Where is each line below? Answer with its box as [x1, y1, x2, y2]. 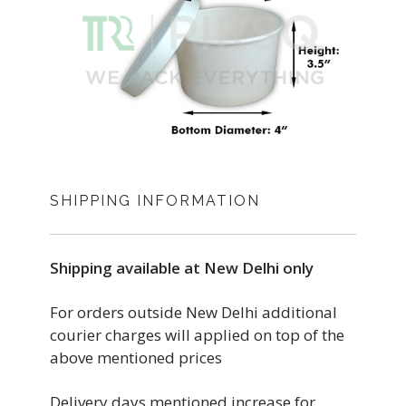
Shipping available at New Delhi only [50, 257, 314, 278]
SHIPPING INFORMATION [50, 192, 260, 209]
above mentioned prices [50, 347, 222, 368]
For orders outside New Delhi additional [50, 302, 337, 323]
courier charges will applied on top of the [50, 324, 344, 345]
